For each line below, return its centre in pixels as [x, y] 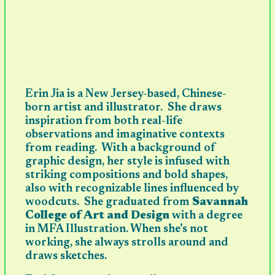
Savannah [219, 203]
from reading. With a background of [121, 149]
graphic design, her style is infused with [128, 162]
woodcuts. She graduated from [108, 203]
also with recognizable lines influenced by [132, 189]
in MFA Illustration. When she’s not [117, 230]
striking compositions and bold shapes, [127, 176]
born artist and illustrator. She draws [124, 108]
